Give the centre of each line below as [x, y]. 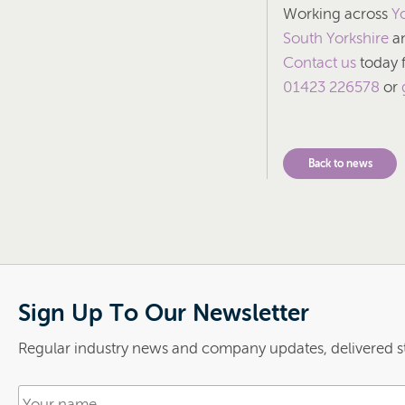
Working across [337, 14]
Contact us [320, 62]
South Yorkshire [336, 38]
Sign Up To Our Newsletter [164, 313]
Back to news [340, 163]
